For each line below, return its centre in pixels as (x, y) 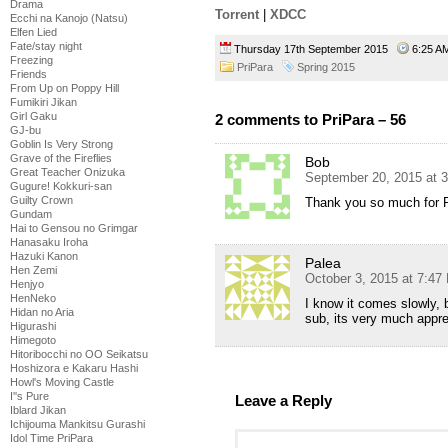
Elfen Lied (33, 32)
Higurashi (33, 326)
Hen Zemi (33, 270)
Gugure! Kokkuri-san (61, 186)
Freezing (31, 60)
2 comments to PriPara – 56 (310, 119)
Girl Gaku (33, 116)
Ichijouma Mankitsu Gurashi (77, 424)
